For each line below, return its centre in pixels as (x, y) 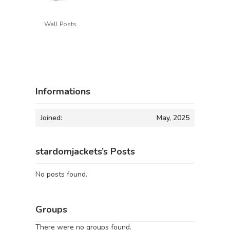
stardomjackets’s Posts (85, 151)
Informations (63, 91)
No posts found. (61, 174)
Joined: (51, 118)
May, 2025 (173, 118)
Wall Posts (60, 24)
